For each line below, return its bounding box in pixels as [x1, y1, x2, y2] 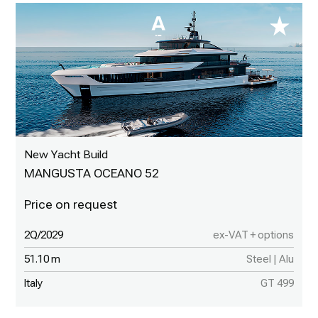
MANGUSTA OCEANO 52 [24, 166, 160, 180]
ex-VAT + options [212, 229, 294, 241]
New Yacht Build [24, 148, 109, 161]
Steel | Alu [246, 253, 294, 265]
